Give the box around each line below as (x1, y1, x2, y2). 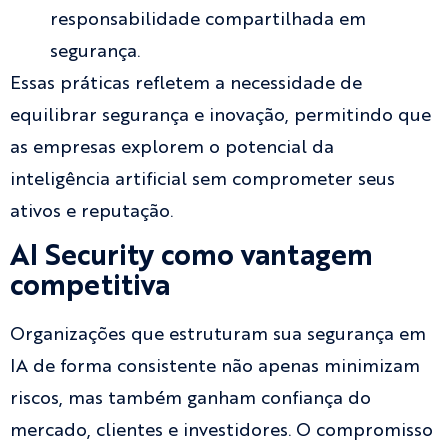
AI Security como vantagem (10, 243, 373, 272)
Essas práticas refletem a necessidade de (10, 75, 362, 94)
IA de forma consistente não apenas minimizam (10, 357, 420, 376)
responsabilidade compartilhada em (50, 11, 366, 30)
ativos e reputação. (10, 203, 173, 222)
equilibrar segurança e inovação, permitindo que (10, 107, 431, 126)
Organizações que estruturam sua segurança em (10, 325, 426, 344)
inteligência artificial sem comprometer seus (10, 171, 395, 190)
